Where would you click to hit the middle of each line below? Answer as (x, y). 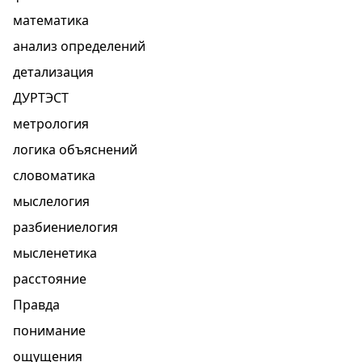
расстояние (50, 279)
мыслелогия (51, 201)
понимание (49, 330)
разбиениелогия (65, 227)
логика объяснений (75, 149)
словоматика (54, 175)
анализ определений (79, 46)
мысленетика (55, 253)
